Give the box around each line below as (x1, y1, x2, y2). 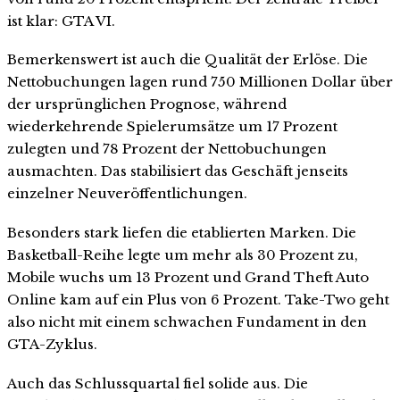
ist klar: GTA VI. (7, 12, 115, 29)
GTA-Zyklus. (7, 336, 97, 354)
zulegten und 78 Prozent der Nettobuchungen (7, 140, 327, 158)
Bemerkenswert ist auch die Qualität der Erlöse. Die (7, 51, 368, 69)
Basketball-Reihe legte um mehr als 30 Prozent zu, (7, 246, 358, 264)
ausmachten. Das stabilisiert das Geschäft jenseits (7, 162, 348, 180)
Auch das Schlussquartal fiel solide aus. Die (7, 374, 308, 392)
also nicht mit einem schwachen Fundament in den (7, 313, 367, 331)
